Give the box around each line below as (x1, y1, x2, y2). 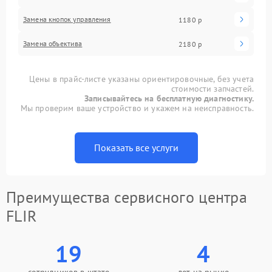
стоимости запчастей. (171, 83, 254, 94)
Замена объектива (23, 39, 83, 48)
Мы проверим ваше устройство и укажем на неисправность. (20, 103, 254, 114)
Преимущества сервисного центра (6, 187, 247, 207)
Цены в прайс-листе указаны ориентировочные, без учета (29, 73, 254, 84)
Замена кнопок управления (23, 15, 111, 24)
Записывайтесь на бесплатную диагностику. (84, 93, 254, 104)
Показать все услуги (93, 141, 178, 154)
